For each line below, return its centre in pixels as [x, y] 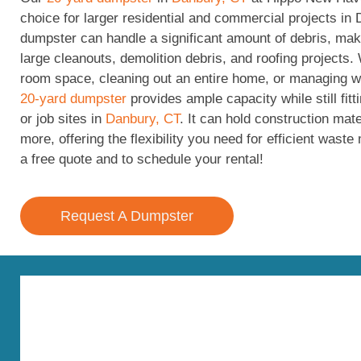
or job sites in [63, 118]
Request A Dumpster [127, 216]
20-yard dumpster [73, 98]
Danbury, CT [143, 118]
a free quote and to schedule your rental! [142, 159]
